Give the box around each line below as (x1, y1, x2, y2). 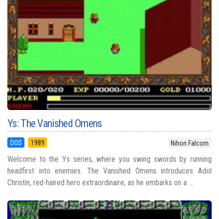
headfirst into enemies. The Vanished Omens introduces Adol (7, 166, 212, 175)
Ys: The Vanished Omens (7, 117, 102, 130)
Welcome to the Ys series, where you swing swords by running (7, 154, 212, 164)
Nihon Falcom (171, 139, 209, 147)
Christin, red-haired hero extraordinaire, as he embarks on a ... (7, 177, 193, 187)
